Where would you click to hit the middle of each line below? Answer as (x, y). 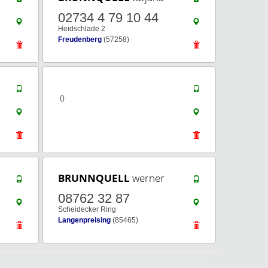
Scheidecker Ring (87, 209)
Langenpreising (84, 220)
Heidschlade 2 (82, 29)
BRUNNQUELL (94, 178)
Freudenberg (80, 39)
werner (147, 178)
